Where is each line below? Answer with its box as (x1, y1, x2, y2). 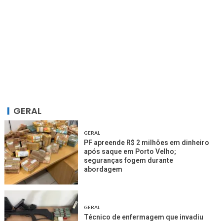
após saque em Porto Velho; (84, 147, 177, 156)
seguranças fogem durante (84, 156, 174, 165)
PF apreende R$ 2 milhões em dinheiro (84, 139, 210, 147)
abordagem (84, 165, 123, 174)
